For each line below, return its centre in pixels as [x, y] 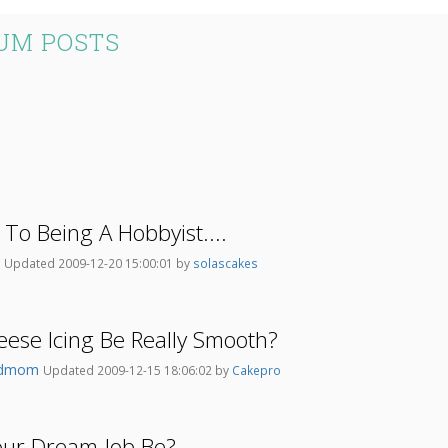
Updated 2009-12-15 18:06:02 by [137, 370]
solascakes [225, 263]
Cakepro [256, 370]
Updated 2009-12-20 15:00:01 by [98, 263]
